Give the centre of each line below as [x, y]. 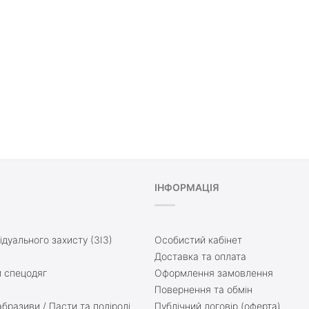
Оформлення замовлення [214, 272]
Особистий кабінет [198, 239]
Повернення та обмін [203, 289]
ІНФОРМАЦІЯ [187, 187]
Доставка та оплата [200, 256]
